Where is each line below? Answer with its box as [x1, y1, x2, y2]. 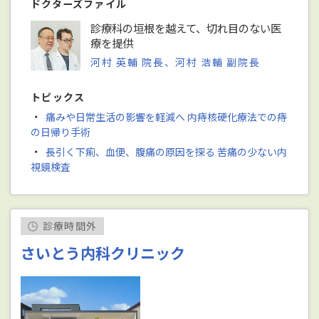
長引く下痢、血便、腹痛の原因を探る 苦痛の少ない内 [45, 145, 287, 159]
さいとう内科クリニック [21, 242, 186, 264]
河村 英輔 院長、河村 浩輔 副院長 [90, 55, 261, 70]
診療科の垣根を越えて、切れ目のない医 [90, 20, 282, 36]
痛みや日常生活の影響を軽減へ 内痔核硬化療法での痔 [45, 110, 287, 125]
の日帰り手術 [31, 125, 91, 140]
